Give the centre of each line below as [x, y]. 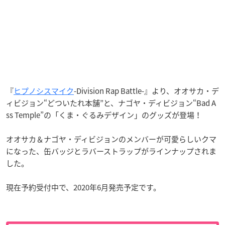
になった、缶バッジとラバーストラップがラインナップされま [111, 151]
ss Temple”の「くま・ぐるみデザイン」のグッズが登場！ [104, 115]
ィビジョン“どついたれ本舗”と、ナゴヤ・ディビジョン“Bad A [111, 103]
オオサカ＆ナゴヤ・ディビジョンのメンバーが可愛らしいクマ [111, 139]
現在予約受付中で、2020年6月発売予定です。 [83, 187]
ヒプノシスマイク [44, 91]
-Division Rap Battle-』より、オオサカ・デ [146, 91]
